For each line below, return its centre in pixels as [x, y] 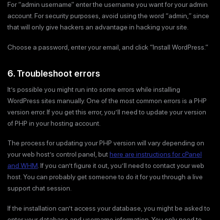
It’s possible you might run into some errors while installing [94, 89]
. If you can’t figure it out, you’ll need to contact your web [121, 166]
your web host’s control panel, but [58, 154]
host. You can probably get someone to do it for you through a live [105, 177]
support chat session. [40, 188]
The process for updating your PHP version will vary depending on [106, 143]
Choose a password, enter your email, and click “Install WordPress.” [108, 47]
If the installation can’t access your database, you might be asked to [109, 208]
